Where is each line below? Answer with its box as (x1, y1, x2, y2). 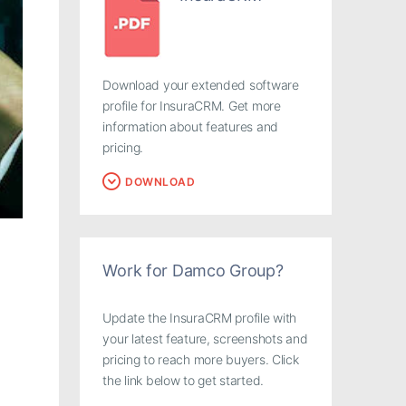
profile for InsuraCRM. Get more (102, 97, 281, 113)
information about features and (102, 118, 278, 134)
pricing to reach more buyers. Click (102, 352, 299, 368)
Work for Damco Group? (102, 260, 284, 280)
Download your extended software (102, 76, 299, 92)
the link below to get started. (102, 372, 264, 389)
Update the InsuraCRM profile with (102, 310, 297, 326)
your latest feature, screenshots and (102, 331, 308, 347)
